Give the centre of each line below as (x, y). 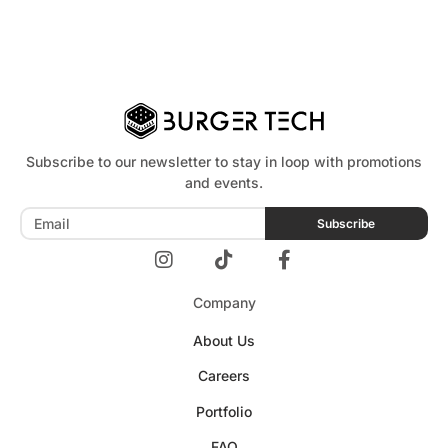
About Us (224, 341)
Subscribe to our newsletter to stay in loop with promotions (224, 161)
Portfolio (224, 411)
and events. (224, 182)
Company (224, 303)
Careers (224, 376)
